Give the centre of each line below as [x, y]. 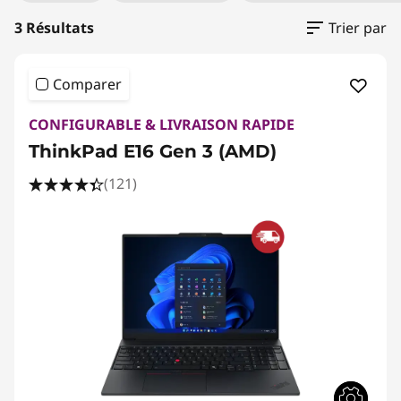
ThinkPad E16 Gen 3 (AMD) [153, 151]
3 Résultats [54, 27]
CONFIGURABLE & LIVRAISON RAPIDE [162, 124]
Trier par [358, 27]
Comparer [87, 84]
